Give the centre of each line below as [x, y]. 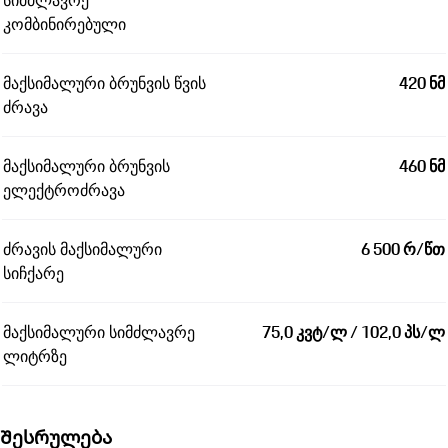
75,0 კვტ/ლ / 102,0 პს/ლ [353, 332]
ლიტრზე [35, 356]
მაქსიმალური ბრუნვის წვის [104, 83]
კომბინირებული [64, 24]
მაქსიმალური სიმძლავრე [99, 332]
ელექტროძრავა [64, 190]
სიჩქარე [33, 273]
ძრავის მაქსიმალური [82, 249]
